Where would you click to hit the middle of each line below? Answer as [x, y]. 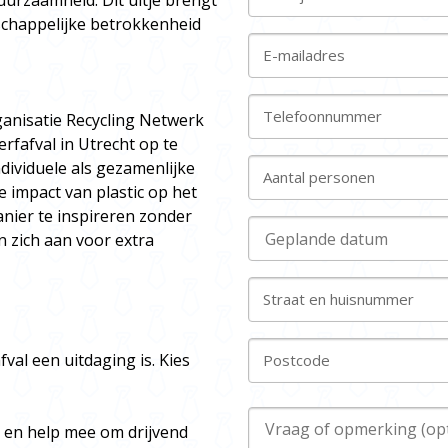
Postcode [296, 360]
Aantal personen [319, 177]
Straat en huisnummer [338, 299]
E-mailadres [304, 55]
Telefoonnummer [322, 116]
